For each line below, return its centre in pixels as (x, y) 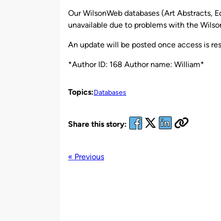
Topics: (81, 92)
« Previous (86, 156)
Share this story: (97, 124)
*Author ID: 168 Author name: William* (136, 64)
